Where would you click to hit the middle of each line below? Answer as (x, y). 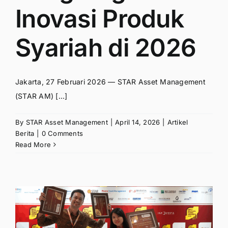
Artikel (178, 122)
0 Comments (62, 134)
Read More (33, 145)
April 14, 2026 (138, 122)
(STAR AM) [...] (41, 96)
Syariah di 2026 (106, 48)
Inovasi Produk (99, 19)
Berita (25, 134)
